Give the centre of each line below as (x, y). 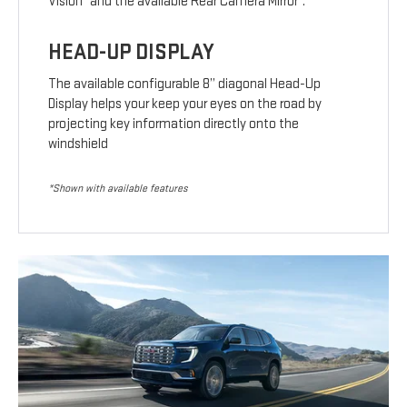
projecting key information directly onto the (174, 124)
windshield (79, 144)
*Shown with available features (118, 188)
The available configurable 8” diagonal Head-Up (185, 84)
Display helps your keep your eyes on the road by (185, 104)
